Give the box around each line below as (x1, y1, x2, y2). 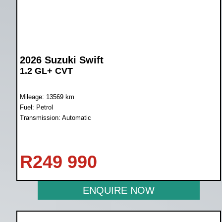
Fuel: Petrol (19, 104, 53, 111)
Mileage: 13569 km (19, 93, 74, 101)
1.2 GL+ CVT (19, 66, 73, 76)
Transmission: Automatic (19, 114, 91, 121)
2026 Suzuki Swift (19, 55, 104, 65)
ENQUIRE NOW (82, 185, 155, 196)
